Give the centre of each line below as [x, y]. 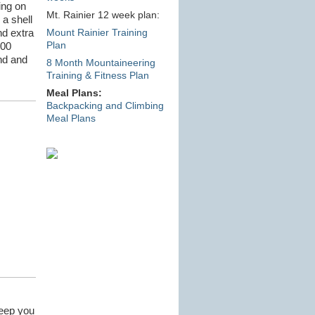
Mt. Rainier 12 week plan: [103, 15]
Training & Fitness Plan [97, 76]
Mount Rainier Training [97, 33]
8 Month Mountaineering [101, 63]
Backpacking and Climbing [105, 106]
